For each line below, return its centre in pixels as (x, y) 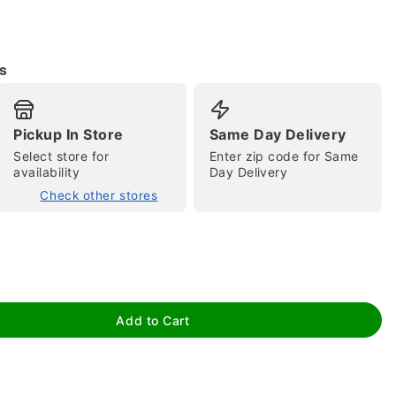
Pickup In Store (69, 134)
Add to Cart (153, 320)
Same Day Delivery (278, 134)
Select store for (61, 156)
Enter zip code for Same (284, 156)
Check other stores (99, 195)
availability (47, 172)
